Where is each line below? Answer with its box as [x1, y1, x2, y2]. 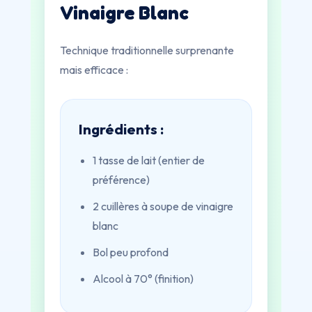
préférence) [93, 173, 150, 187]
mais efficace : [60, 63, 128, 77]
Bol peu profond [93, 245, 169, 259]
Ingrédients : [79, 120, 164, 138]
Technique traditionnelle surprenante [60, 43, 234, 57]
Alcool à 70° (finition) [93, 272, 194, 286]
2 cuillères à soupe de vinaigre [93, 199, 233, 213]
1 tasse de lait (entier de [93, 153, 205, 167]
